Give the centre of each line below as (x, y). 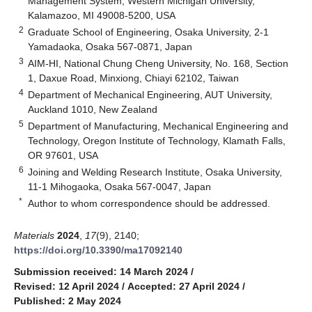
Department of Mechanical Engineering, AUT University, (150, 94)
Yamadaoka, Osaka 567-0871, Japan (110, 46)
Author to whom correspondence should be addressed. (149, 203)
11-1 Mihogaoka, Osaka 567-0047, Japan (120, 186)
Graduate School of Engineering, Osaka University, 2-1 (149, 32)
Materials (34, 235)
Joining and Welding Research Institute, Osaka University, (155, 172)
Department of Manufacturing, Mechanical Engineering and (158, 126)
